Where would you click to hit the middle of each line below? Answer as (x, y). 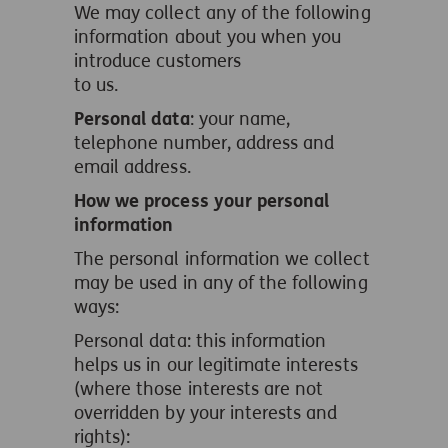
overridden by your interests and (206, 413)
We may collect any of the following (222, 13)
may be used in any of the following (221, 283)
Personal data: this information (200, 341)
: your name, (240, 119)
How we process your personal (202, 201)
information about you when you (208, 37)
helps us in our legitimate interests (216, 365)
